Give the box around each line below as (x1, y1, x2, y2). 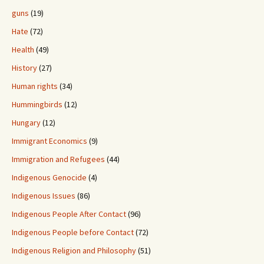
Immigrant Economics (12, 136, 87, 147)
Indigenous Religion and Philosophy (12, 245, 136, 256)
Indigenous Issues (12, 190, 75, 202)
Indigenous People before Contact (12, 227, 134, 238)
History (12, 62, 37, 74)
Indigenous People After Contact (12, 209, 126, 220)
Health (12, 44, 34, 55)
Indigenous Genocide (12, 172, 87, 183)
